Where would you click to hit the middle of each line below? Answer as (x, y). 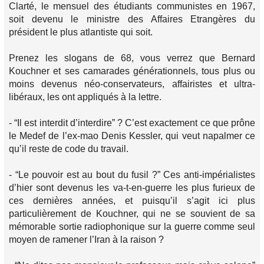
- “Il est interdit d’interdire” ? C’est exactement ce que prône (132, 123)
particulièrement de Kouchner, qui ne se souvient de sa (132, 214)
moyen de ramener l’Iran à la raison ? (86, 240)
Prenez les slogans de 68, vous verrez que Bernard (132, 58)
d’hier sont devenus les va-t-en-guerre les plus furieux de (132, 188)
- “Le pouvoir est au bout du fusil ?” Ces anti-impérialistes (132, 175)
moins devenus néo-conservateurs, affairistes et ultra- (132, 84)
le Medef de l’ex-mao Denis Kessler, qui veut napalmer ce (132, 136)
